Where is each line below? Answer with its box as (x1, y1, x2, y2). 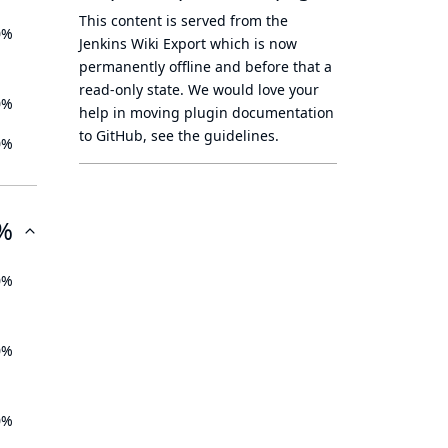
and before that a (211, 57, 332, 76)
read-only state (79, 80, 180, 99)
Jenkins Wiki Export (79, 34, 206, 53)
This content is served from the (79, 11, 288, 30)
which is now (206, 34, 297, 53)
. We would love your (180, 80, 319, 99)
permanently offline (79, 57, 211, 76)
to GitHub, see (79, 126, 178, 145)
